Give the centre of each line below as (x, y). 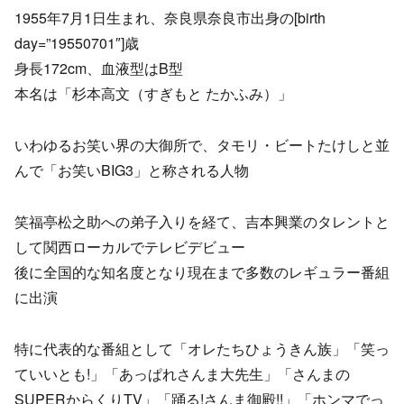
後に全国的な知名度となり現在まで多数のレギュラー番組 (202, 271)
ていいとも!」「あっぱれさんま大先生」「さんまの (182, 373)
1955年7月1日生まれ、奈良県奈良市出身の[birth (170, 18)
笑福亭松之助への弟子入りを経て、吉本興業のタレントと (202, 221)
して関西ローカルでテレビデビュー (130, 246)
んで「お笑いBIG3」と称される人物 (132, 170)
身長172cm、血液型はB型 (99, 69)
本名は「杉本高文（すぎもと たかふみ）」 (153, 94)
